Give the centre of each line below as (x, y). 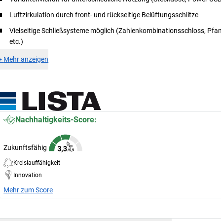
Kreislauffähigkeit (37, 163)
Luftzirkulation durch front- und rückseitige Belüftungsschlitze (104, 15)
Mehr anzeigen (26, 59)
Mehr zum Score (28, 190)
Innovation (28, 175)
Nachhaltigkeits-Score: (56, 119)
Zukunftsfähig (25, 147)
